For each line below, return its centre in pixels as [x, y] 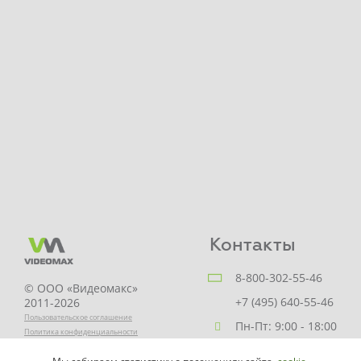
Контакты [253, 245]
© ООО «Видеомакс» [81, 288]
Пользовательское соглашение [78, 317]
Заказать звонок [280, 350]
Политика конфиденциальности [81, 332]
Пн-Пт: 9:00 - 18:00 [286, 326]
